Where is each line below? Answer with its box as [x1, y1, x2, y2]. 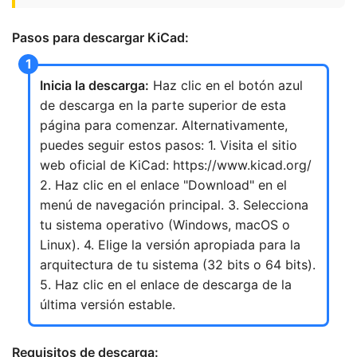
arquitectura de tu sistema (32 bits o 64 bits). [40, 257, 316, 273]
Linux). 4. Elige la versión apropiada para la [40, 237, 300, 253]
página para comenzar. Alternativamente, [40, 117, 288, 133]
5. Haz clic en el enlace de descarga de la [40, 277, 292, 292]
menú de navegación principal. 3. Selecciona [40, 197, 308, 213]
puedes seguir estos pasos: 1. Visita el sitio [40, 137, 297, 153]
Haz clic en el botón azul [149, 77, 303, 93]
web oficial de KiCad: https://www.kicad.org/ [40, 157, 312, 173]
